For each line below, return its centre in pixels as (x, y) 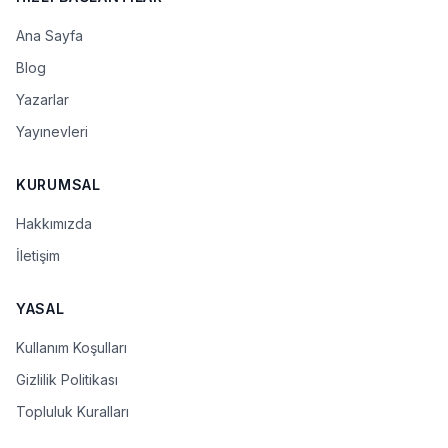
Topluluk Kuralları (72, 411)
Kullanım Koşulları (71, 347)
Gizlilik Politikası (67, 379)
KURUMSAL (58, 184)
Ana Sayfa (49, 35)
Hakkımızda (54, 223)
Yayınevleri (52, 131)
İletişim (38, 255)
